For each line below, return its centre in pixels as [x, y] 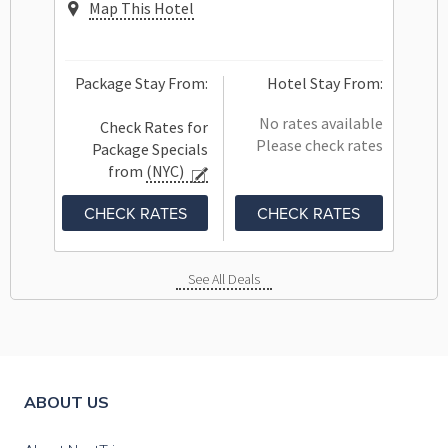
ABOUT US [66, 402]
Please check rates [319, 145]
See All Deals [224, 279]
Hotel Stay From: [325, 83]
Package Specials [150, 149]
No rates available [321, 123]
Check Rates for [154, 127]
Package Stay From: [141, 83]
